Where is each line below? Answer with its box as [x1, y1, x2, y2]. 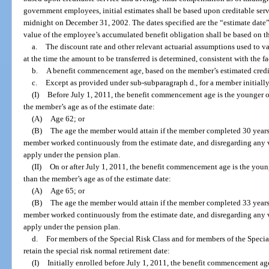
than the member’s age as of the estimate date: [23, 174, 172, 184]
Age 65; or [50, 186, 85, 196]
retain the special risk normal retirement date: [23, 246, 171, 256]
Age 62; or [50, 114, 85, 124]
